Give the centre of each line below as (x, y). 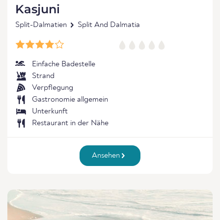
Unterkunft (50, 111)
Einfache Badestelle (64, 64)
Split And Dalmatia (109, 25)
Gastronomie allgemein (70, 100)
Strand (43, 76)
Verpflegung (53, 88)
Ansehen (107, 156)
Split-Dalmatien (41, 25)
